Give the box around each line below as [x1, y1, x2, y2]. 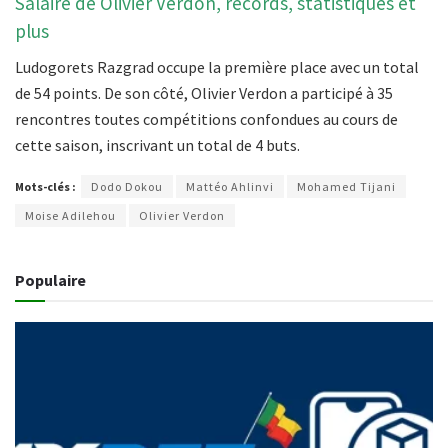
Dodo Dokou [91, 179, 163, 195]
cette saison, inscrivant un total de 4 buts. [15, 135, 300, 156]
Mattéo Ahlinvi [186, 179, 274, 195]
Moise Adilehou [25, 208, 116, 224]
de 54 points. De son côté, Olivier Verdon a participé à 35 [15, 83, 393, 104]
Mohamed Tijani [297, 179, 396, 195]
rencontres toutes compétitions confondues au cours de [15, 109, 398, 130]
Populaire [15, 270, 86, 291]
